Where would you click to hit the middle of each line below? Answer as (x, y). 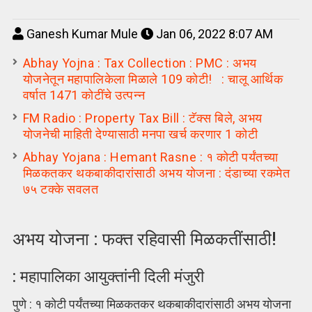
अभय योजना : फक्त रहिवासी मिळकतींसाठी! (144, 240)
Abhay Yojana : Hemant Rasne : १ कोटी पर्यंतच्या (150, 157)
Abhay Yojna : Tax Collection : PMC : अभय (140, 63)
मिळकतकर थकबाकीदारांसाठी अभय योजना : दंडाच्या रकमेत (156, 173)
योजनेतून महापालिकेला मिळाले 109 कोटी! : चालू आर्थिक (153, 79)
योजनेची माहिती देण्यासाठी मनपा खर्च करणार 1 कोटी (142, 134)
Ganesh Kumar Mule (82, 34)
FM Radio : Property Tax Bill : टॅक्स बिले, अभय (142, 118)
